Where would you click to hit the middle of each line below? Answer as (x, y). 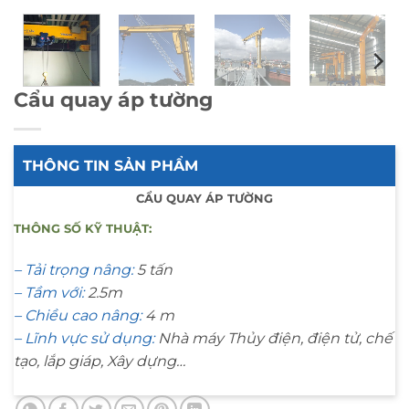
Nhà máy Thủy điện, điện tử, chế (273, 339)
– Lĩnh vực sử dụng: (84, 339)
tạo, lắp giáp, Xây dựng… (100, 362)
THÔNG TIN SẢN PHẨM (110, 166)
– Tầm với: (49, 293)
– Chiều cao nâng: (78, 316)
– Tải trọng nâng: (73, 270)
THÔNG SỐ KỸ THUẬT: (83, 229)
